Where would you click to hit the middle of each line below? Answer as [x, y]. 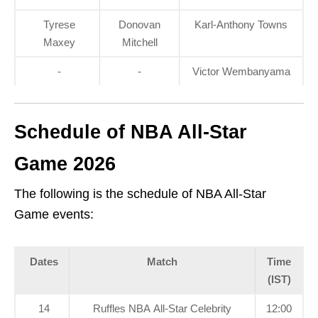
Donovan [139, 24]
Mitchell [139, 42]
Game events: [54, 214]
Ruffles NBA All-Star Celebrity [162, 308]
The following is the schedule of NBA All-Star [140, 193]
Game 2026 [65, 164]
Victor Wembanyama [241, 71]
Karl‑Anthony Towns [241, 24]
